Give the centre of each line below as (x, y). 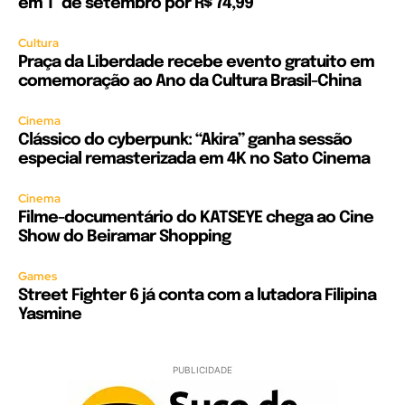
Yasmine (50, 314)
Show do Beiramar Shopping (124, 236)
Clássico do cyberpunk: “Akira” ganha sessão (185, 140)
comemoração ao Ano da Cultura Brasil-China (189, 81)
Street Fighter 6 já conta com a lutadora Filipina (197, 295)
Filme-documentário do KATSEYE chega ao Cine (196, 217)
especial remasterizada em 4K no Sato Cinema (194, 159)
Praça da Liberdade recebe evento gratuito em (196, 62)
